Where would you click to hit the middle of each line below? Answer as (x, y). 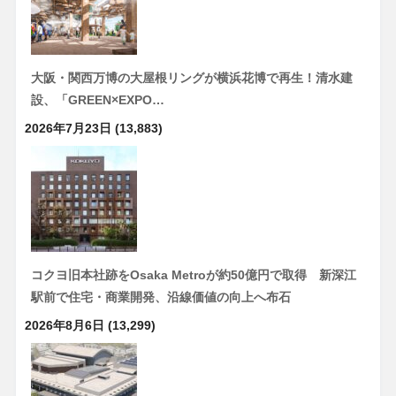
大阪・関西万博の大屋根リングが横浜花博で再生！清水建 (191, 77)
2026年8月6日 (64, 325)
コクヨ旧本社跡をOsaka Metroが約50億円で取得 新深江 (193, 274)
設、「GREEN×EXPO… (97, 99)
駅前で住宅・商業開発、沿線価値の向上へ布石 (160, 297)
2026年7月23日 (68, 128)
